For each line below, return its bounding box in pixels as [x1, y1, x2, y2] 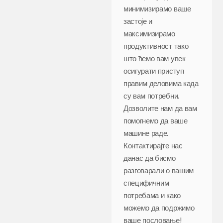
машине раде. [123, 127, 169, 138]
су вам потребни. [123, 90, 179, 101]
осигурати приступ [123, 65, 184, 76]
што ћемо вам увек [123, 53, 186, 64]
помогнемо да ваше [123, 115, 188, 126]
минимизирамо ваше [123, 3, 191, 14]
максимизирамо [123, 28, 175, 39]
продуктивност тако [123, 40, 189, 51]
